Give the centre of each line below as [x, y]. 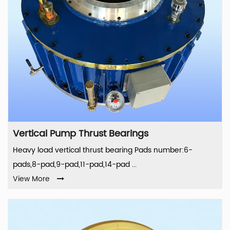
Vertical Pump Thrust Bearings [81, 134]
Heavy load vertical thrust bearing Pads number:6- [103, 150]
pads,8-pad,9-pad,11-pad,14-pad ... [75, 165]
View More [31, 179]
